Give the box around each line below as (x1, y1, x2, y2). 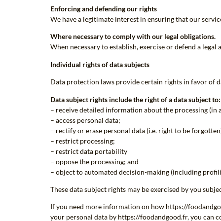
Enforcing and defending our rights (50, 4, 157, 13)
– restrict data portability (50, 147, 127, 155)
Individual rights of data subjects (50, 60, 149, 69)
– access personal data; (50, 115, 120, 124)
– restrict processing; (50, 136, 115, 145)
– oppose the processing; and (50, 157, 139, 166)
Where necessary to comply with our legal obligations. (50, 32, 216, 41)
